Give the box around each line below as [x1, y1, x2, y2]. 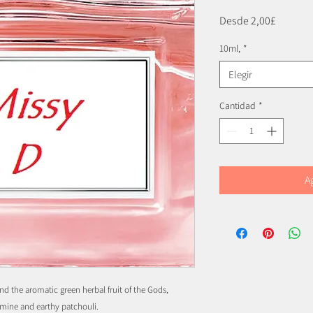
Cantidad [219, 99, 256, 112]
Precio [275, 12, 305, 27]
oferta [275, 41, 303, 57]
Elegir [228, 67, 252, 81]
